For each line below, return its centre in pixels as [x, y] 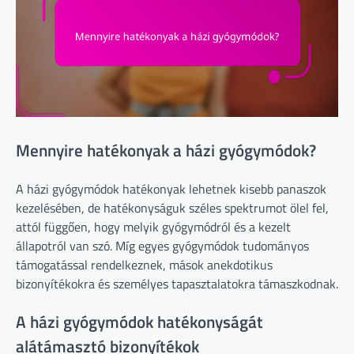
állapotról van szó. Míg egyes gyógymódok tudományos [162, 245]
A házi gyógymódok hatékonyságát [139, 321]
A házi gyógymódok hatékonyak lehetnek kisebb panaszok [171, 188]
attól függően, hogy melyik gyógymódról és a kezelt [153, 226]
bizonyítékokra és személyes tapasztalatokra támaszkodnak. [177, 283]
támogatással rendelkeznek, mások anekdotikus [144, 264]
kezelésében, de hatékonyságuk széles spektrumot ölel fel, [172, 207]
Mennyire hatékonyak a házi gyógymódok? [166, 151]
